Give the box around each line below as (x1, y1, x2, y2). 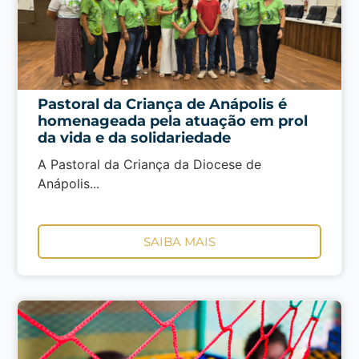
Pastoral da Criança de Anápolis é (37, 95, 287, 113)
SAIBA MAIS (143, 234, 216, 250)
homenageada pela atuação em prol (37, 112, 308, 130)
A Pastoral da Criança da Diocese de (37, 156, 261, 172)
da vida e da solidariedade (37, 129, 231, 147)
